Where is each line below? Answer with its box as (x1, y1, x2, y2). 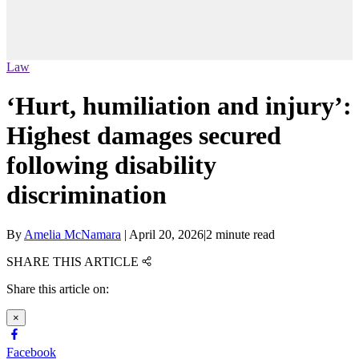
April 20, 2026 (129, 227, 204, 241)
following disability (6, 151, 216, 180)
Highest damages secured (6, 121, 281, 151)
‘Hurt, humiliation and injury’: (6, 91, 352, 121)
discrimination (6, 180, 167, 210)
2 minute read (206, 227, 275, 241)
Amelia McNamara (24, 227, 121, 241)
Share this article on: (6, 281, 109, 296)
